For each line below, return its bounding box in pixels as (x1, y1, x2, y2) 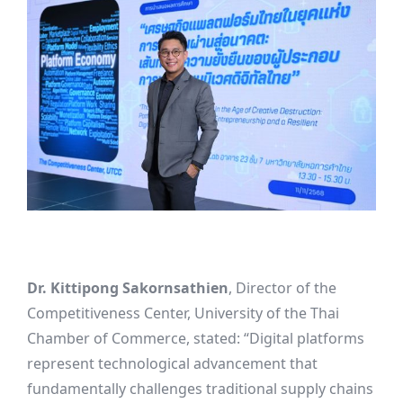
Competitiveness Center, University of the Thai (27, 303, 339, 324)
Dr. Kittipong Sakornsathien (27, 278, 228, 299)
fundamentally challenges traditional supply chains (27, 379, 373, 399)
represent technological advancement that (27, 354, 318, 374)
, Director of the (228, 278, 336, 299)
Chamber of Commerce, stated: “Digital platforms (27, 328, 364, 349)
